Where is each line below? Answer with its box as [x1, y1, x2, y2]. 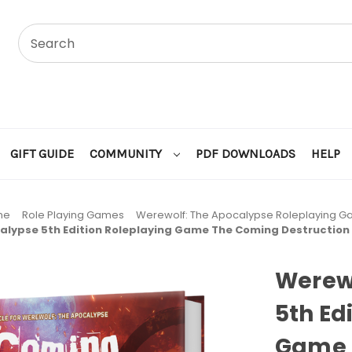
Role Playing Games [21, 207, 124, 222]
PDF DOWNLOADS [195, 145, 295, 161]
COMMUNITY [90, 145, 165, 161]
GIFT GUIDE [10, 145, 74, 161]
